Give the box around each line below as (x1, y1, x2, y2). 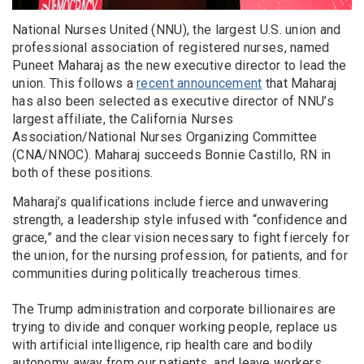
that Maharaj (262, 75, 337, 91)
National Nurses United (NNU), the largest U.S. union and (12, 21, 341, 37)
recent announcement (136, 75, 262, 91)
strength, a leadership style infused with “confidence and (12, 211, 347, 227)
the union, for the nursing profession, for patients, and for (12, 247, 348, 263)
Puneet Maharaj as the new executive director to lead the (12, 57, 347, 73)
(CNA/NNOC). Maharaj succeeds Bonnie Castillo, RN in (12, 146, 331, 162)
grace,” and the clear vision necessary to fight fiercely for (12, 229, 349, 245)
